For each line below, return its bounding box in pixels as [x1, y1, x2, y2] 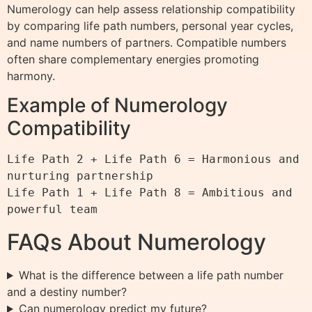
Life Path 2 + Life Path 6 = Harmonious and [7, 153, 299, 166]
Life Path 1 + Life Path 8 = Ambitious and [7, 186, 292, 200]
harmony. [7, 68, 55, 83]
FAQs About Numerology [7, 228, 266, 256]
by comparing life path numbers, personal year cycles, [7, 18, 293, 33]
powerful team [7, 203, 97, 217]
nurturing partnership [7, 169, 153, 183]
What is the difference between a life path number [18, 268, 283, 283]
